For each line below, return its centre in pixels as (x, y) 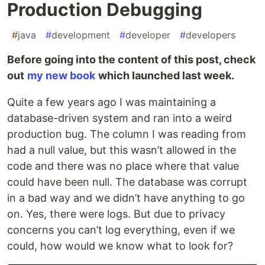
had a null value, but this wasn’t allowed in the (122, 150)
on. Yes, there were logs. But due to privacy (116, 214)
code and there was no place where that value (123, 166)
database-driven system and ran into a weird (119, 118)
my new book (61, 76)
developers (211, 35)
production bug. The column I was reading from (127, 134)
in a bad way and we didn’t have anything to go (126, 198)
